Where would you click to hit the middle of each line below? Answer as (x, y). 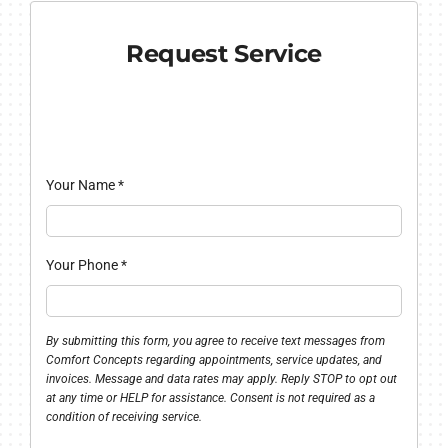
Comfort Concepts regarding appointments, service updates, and (213, 360)
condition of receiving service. (123, 417)
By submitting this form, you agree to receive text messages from (215, 341)
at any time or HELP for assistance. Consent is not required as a (210, 398)
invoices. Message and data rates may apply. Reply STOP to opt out (221, 379)
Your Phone (83, 265)
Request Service (224, 53)
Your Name (81, 185)
